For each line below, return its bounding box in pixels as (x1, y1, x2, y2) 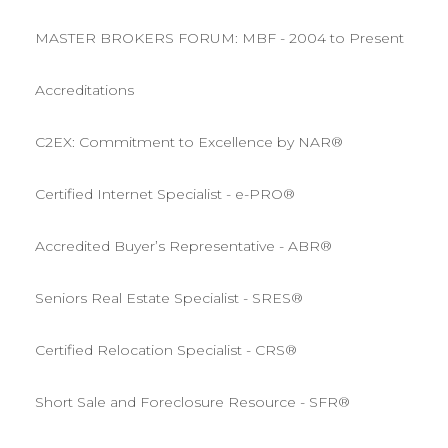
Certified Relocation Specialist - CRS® (35, 340, 297, 359)
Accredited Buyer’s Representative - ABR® (35, 236, 332, 255)
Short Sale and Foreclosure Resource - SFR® (35, 392, 350, 411)
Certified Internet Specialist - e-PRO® (35, 184, 295, 203)
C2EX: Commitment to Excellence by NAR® (35, 132, 343, 151)
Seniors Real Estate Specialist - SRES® (35, 288, 303, 307)
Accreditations (35, 80, 134, 99)
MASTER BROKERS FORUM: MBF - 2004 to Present (35, 28, 404, 47)
